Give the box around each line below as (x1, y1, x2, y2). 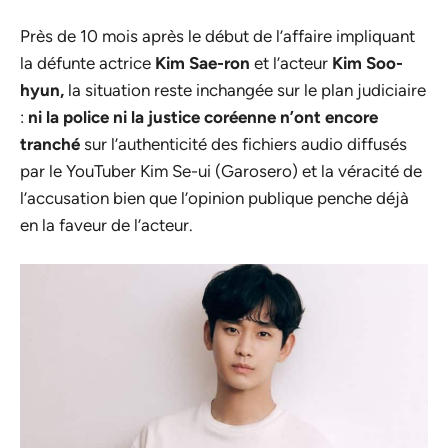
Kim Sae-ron (155, 52, 250, 73)
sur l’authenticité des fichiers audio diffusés (80, 133, 407, 154)
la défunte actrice (20, 52, 155, 73)
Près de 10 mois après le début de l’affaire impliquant (20, 25, 415, 46)
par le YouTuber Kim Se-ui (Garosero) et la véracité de (20, 160, 422, 181)
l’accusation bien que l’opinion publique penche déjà (20, 187, 409, 208)
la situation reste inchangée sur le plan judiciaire (64, 79, 426, 100)
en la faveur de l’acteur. (20, 214, 193, 235)
